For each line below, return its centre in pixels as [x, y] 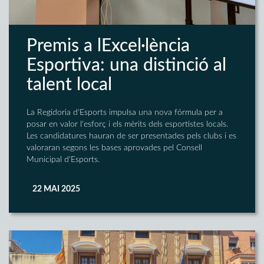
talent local [69, 85]
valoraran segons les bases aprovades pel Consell [114, 148]
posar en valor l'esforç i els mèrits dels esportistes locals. [127, 125]
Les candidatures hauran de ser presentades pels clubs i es [131, 136]
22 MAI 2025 [56, 189]
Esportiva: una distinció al [126, 66]
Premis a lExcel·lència [108, 46]
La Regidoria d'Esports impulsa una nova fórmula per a [125, 113]
